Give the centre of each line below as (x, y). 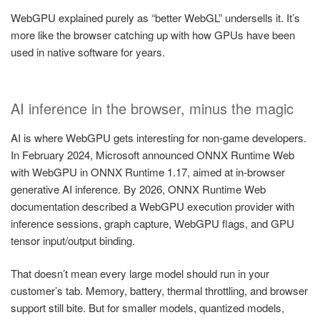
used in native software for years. (88, 52)
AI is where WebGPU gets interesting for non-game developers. (159, 137)
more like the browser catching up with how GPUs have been (153, 35)
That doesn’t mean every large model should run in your (140, 274)
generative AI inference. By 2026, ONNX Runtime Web (138, 189)
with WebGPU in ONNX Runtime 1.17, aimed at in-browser (148, 171)
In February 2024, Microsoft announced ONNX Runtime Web (152, 154)
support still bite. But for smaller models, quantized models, (147, 308)
